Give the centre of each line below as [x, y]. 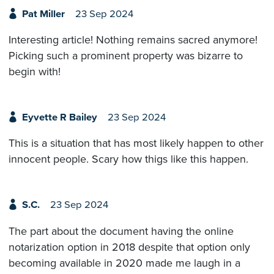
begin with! [35, 71]
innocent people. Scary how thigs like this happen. [128, 159]
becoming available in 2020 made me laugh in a [124, 263]
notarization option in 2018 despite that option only [129, 247]
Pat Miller [43, 14]
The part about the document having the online [121, 231]
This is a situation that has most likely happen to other [136, 143]
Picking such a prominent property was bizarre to [126, 55]
